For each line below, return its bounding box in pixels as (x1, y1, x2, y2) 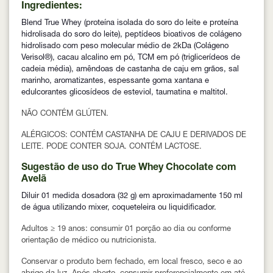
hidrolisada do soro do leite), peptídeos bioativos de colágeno (21, 31, 241, 40)
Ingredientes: (21, 2, 82, 12)
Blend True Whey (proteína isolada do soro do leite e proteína (21, 19, 238, 28)
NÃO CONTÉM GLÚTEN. (21, 110, 108, 119)
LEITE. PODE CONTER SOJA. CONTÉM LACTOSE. (21, 143, 202, 152)
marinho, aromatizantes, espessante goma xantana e (21, 77, 209, 86)
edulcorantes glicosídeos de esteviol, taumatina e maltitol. (21, 89, 228, 97)
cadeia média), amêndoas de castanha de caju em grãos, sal (21, 66, 239, 74)
